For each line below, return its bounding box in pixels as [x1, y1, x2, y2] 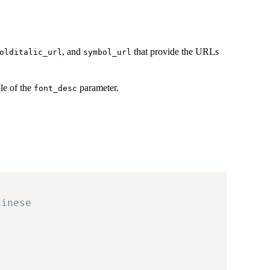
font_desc [34, 84, 77, 93]
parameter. [77, 83, 119, 93]
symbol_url [83, 48, 131, 57]
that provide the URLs [131, 46, 219, 57]
